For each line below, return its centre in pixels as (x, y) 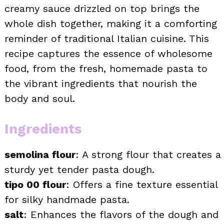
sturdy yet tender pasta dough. (79, 169)
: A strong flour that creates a (148, 154)
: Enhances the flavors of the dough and (121, 214)
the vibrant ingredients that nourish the (101, 83)
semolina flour (40, 154)
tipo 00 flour (35, 184)
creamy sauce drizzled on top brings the (102, 8)
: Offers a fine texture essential (142, 184)
